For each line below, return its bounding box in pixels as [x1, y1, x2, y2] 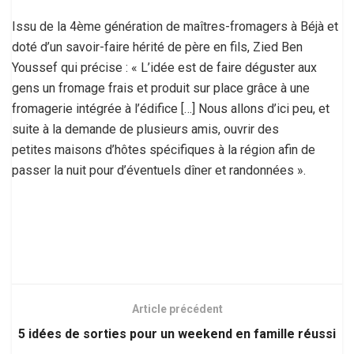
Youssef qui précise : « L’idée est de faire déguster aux [12, 60, 317, 76]
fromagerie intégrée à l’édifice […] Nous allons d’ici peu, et [12, 101, 330, 117]
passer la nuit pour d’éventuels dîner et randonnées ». [12, 163, 306, 179]
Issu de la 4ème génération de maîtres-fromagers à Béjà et [12, 19, 338, 35]
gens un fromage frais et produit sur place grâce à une [12, 81, 310, 96]
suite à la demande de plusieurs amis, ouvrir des [12, 122, 279, 137]
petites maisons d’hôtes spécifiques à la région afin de [12, 142, 315, 158]
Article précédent [131, 303, 223, 316]
